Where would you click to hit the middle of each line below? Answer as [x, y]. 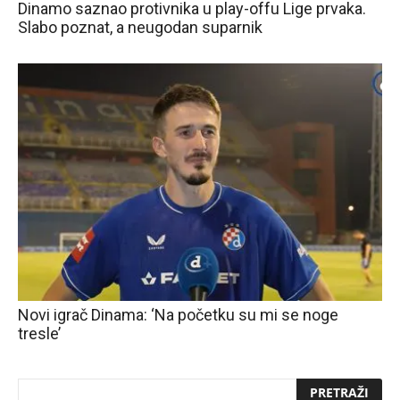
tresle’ [39, 333]
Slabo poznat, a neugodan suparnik [140, 28]
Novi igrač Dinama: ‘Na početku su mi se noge [178, 314]
